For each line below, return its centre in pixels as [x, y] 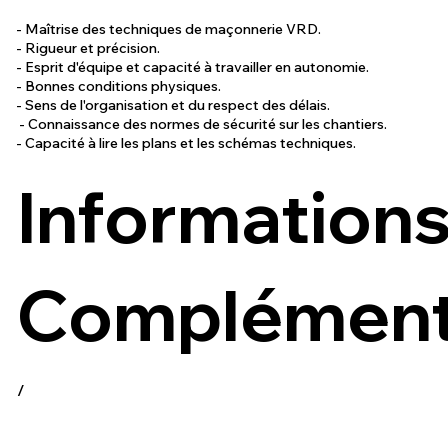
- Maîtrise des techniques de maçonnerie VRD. [170, 29]
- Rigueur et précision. [90, 48]
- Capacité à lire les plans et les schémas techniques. [186, 143]
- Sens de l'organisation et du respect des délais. [173, 105]
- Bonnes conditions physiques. [120, 86]
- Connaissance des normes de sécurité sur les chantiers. [203, 124]
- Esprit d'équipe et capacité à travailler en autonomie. [194, 67]
